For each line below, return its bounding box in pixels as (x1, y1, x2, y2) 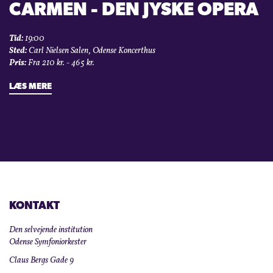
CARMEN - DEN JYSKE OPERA (9, 1, 258, 21)
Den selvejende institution (9, 224, 93, 236)
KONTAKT (9, 200, 60, 213)
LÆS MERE (9, 82, 52, 92)
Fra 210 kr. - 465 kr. (26, 57, 94, 69)
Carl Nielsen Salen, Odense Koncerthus (27, 45, 155, 57)
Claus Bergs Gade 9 (9, 255, 74, 267)
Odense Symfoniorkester (9, 236, 87, 249)
